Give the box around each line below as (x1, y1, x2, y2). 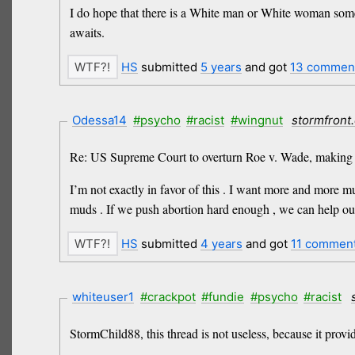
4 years (200, 235, 242, 251)
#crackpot (139, 289, 196, 305)
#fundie (201, 289, 245, 305)
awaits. (69, 24, 105, 41)
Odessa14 (72, 113, 128, 128)
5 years (200, 59, 242, 75)
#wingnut (230, 113, 283, 128)
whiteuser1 (72, 289, 135, 305)
